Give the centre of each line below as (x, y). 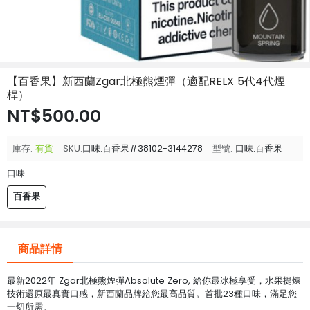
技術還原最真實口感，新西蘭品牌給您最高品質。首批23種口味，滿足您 (152, 293)
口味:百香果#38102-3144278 (143, 148)
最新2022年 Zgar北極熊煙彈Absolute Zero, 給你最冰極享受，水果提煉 (154, 280)
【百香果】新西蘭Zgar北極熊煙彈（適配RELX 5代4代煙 (146, 81)
